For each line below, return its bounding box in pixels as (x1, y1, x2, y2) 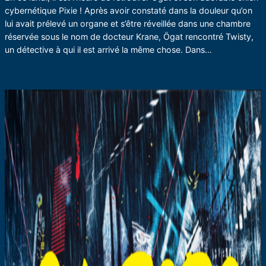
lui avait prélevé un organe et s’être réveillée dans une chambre (5, 18, 251, 28)
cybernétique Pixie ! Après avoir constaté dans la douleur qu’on (5, 5, 252, 15)
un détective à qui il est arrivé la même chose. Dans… (5, 44, 212, 55)
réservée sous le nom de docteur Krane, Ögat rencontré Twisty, (5, 31, 254, 42)
